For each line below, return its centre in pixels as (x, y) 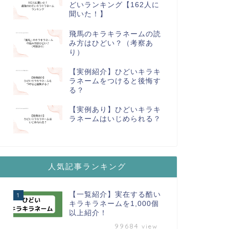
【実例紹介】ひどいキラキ (115, 72)
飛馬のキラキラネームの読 (115, 34)
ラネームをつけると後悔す (115, 81)
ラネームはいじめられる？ (115, 119)
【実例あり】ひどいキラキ (115, 110)
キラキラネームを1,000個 (114, 203)
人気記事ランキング (87, 166)
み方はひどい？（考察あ (111, 43)
